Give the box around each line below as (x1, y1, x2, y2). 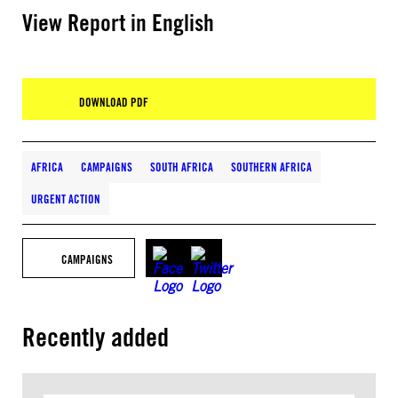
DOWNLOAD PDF (79, 95, 148, 109)
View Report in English (22, 8, 214, 36)
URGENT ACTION (31, 192, 100, 206)
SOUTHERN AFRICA (231, 160, 312, 174)
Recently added (22, 322, 169, 353)
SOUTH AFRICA (150, 160, 213, 174)
